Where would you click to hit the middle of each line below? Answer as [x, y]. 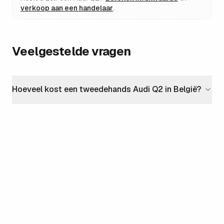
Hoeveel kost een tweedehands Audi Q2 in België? [106, 89]
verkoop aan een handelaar [67, 8]
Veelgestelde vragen [71, 51]
